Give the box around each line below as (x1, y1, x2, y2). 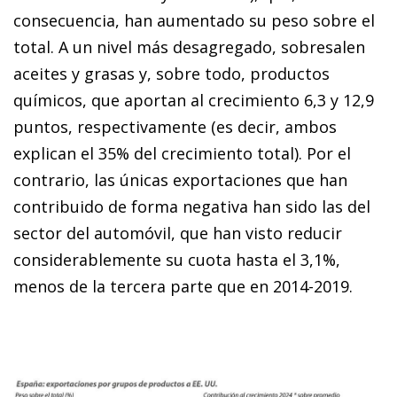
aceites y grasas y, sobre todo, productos (13, 63, 330, 85)
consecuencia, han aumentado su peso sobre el (13, 10, 375, 32)
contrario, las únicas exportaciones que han (13, 169, 347, 191)
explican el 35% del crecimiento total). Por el (13, 143, 351, 165)
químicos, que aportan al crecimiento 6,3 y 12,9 (13, 90, 374, 112)
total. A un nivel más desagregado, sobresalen (13, 36, 365, 58)
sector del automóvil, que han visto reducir (13, 222, 342, 245)
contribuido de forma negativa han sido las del (13, 196, 370, 218)
